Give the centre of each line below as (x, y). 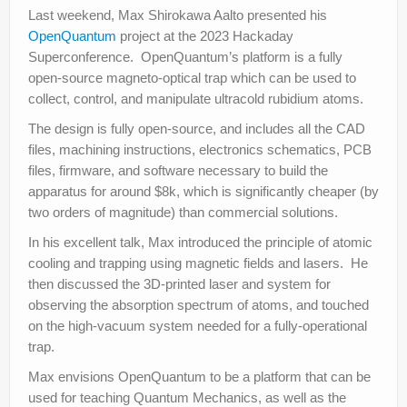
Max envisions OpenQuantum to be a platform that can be (199, 376)
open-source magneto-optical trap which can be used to (192, 77)
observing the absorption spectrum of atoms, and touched (199, 304)
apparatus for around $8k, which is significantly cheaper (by (203, 191)
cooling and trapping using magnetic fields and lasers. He (198, 263)
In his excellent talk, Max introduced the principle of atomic (200, 242)
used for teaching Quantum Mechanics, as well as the (187, 397)
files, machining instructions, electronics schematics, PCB (200, 149)
